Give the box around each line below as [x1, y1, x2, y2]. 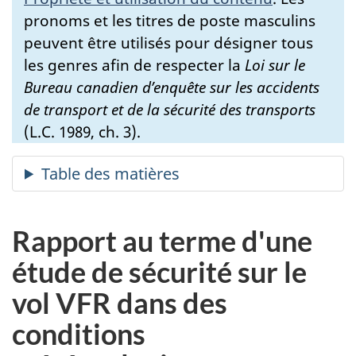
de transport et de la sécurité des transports [24, 99, 315, 120]
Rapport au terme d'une [12, 222, 312, 258]
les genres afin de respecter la [24, 54, 245, 75]
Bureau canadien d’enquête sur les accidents [24, 76, 319, 98]
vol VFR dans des [12, 284, 227, 320]
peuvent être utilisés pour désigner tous [24, 32, 313, 53]
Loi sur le [245, 54, 305, 75]
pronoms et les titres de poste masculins [24, 10, 315, 31]
